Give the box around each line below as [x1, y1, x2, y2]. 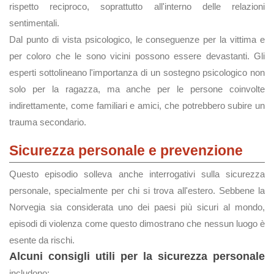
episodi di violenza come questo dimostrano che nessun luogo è [9, 218, 265, 229]
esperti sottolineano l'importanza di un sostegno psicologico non [9, 67, 265, 78]
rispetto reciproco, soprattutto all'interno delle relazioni [9, 1, 265, 12]
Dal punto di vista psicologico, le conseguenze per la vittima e [9, 34, 265, 45]
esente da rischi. [9, 235, 75, 245]
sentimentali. [9, 18, 59, 28]
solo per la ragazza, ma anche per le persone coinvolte [9, 84, 265, 94]
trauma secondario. [9, 117, 86, 127]
